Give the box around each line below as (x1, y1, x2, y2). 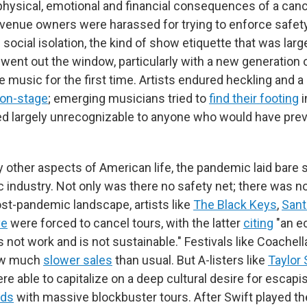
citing (243, 216, 273, 231)
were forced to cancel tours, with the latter (8, 216, 243, 231)
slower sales (43, 253, 112, 268)
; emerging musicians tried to (48, 91, 209, 106)
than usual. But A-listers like (112, 253, 268, 268)
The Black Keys (193, 197, 277, 212)
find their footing (209, 91, 299, 106)
